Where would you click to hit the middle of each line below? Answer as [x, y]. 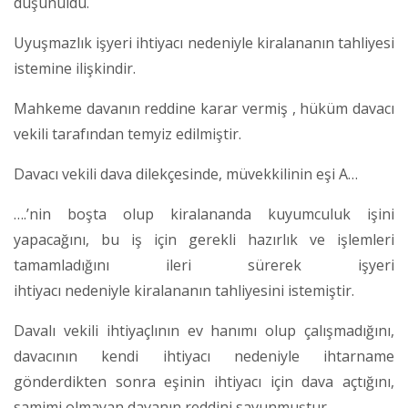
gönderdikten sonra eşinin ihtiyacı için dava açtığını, [204, 382]
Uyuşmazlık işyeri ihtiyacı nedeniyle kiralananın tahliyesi [204, 43]
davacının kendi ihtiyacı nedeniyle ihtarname [204, 356]
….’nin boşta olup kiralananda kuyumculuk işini [204, 214]
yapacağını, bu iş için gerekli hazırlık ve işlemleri [204, 240]
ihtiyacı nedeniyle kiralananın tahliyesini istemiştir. [184, 291]
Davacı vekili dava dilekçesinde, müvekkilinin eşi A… [186, 174]
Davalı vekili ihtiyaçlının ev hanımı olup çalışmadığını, [204, 331]
